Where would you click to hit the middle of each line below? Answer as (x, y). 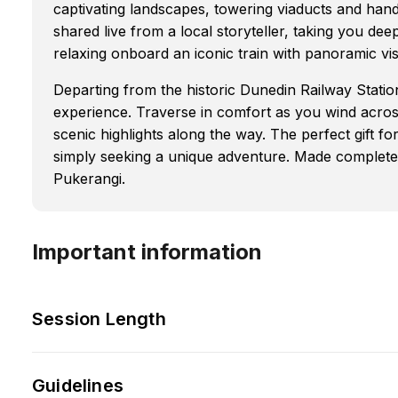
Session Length (99, 318)
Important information (147, 251)
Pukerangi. (89, 178)
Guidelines (78, 385)
